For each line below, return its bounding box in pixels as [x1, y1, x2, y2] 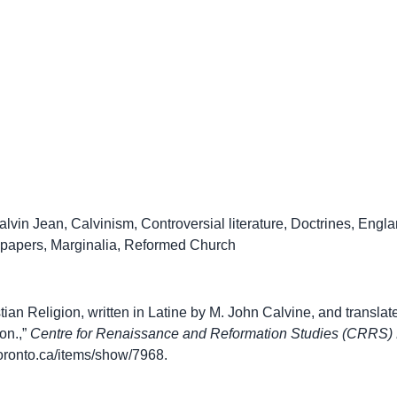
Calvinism [71, 216, 134, 231]
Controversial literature [141, 216, 284, 231]
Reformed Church [124, 237, 236, 253]
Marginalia [51, 237, 117, 253]
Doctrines [291, 216, 351, 231]
